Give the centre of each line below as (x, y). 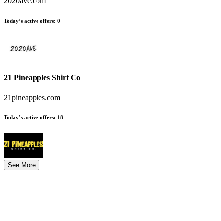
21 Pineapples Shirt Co (42, 78)
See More (22, 165)
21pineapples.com (32, 97)
